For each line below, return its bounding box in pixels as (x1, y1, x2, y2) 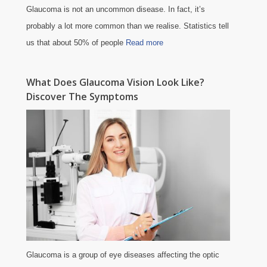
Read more (125, 38, 163, 48)
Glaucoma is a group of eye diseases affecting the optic (26, 250, 219, 260)
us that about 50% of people (26, 38, 126, 48)
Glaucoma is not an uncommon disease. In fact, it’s (26, 5, 205, 14)
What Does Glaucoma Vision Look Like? (26, 76, 204, 89)
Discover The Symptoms (26, 90, 138, 104)
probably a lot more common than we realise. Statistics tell (26, 21, 229, 31)
